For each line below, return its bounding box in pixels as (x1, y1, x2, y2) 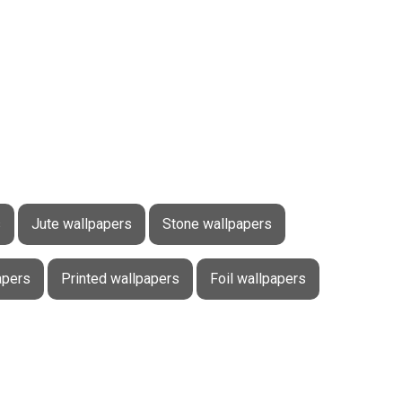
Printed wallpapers (60, 270, 179, 288)
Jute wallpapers (31, 215, 132, 233)
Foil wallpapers (209, 270, 306, 288)
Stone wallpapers (162, 215, 272, 233)
